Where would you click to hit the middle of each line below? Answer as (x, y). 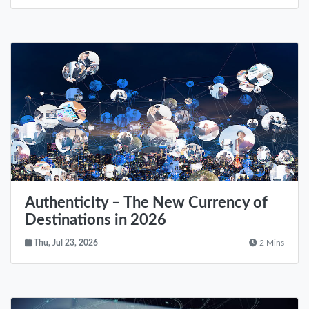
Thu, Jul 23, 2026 (65, 243)
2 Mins (271, 243)
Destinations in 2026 (96, 221)
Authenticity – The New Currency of (146, 203)
